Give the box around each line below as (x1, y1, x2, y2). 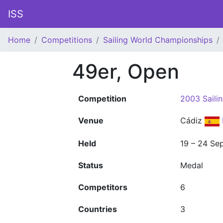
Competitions (41, 35, 92, 45)
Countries (78, 204, 117, 214)
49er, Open (72, 59, 179, 84)
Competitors (78, 182, 127, 192)
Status (78, 160, 103, 170)
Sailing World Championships (103, 35, 213, 45)
